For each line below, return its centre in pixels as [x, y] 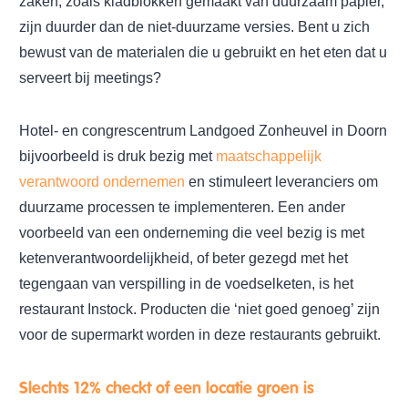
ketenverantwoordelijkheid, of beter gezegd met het [184, 258]
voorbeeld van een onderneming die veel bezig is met [192, 232]
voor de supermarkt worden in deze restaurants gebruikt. [200, 334]
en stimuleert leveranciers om [281, 181]
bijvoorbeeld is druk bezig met [117, 156]
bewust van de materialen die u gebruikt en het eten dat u [203, 52]
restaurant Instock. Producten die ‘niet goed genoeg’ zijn [199, 309]
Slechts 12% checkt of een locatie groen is [167, 388]
